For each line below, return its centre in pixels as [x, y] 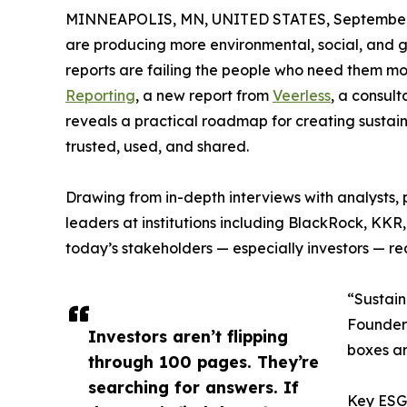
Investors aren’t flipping [188, 336]
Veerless [302, 95]
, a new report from [204, 95]
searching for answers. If [194, 387]
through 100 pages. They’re [203, 361]
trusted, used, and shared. [157, 146]
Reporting [100, 95]
